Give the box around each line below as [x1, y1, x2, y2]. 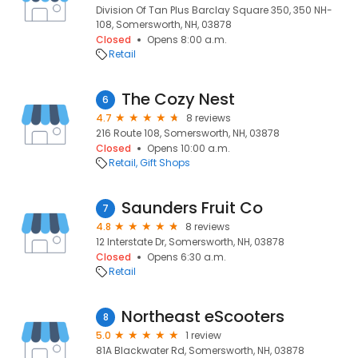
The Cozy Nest [121, 88, 235, 110]
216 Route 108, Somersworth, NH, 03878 [96, 126, 280, 140]
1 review [185, 328, 221, 342]
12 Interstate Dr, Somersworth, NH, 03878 [96, 235, 284, 249]
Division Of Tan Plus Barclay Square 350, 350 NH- [96, 3, 332, 17]
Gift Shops [140, 156, 190, 169]
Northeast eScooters [121, 305, 284, 328]
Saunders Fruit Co [121, 197, 263, 219]
